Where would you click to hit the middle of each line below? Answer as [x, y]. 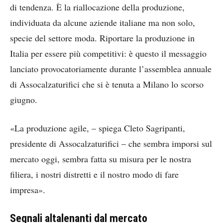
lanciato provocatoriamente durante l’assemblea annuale [111, 68]
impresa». [28, 189]
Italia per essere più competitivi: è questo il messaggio [108, 53]
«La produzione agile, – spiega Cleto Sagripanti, [98, 128]
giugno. [24, 99]
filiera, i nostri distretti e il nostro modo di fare [94, 174]
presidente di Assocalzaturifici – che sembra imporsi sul [111, 143]
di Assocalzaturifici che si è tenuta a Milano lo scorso [107, 84]
